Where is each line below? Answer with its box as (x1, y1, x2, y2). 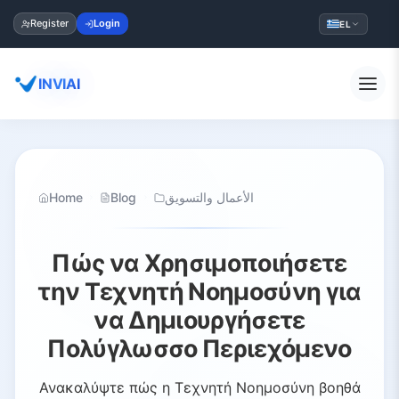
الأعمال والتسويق (165, 189, 255, 205)
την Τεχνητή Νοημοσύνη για (37, 277, 362, 306)
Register (30, 17, 69, 29)
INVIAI (38, 74, 80, 93)
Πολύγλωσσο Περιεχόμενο (47, 334, 352, 363)
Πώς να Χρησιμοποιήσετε (52, 248, 347, 278)
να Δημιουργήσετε (94, 305, 305, 335)
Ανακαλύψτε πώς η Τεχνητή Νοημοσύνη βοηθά (38, 379, 361, 397)
